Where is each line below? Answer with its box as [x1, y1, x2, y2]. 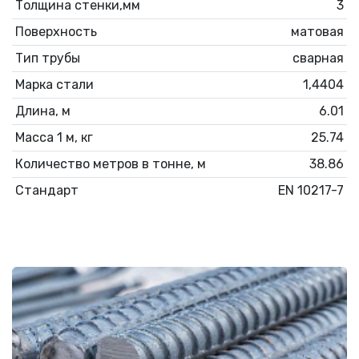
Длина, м [15, 103, 71, 119]
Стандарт [15, 182, 79, 198]
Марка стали [15, 76, 94, 92]
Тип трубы [15, 50, 80, 66]
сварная [292, 50, 344, 66]
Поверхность [15, 23, 97, 39]
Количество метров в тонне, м [15, 155, 206, 171]
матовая [291, 23, 344, 39]
